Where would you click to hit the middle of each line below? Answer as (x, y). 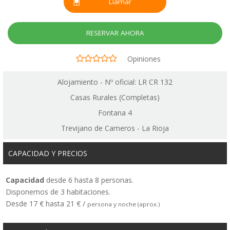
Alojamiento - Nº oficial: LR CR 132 (115, 82)
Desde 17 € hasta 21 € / (46, 204)
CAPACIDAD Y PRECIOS (48, 154)
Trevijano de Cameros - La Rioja (115, 128)
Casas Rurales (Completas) (115, 98)
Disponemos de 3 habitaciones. (58, 192)
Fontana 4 (115, 113)
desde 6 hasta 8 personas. (89, 180)
